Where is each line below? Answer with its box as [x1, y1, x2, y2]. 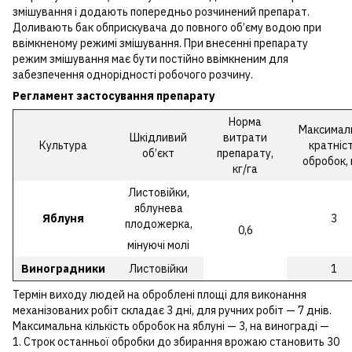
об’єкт [142, 145, 174, 160]
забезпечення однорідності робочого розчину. [13, 67, 253, 82]
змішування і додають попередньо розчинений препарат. [13, 4, 310, 19]
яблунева [134, 200, 183, 215]
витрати [223, 130, 267, 145]
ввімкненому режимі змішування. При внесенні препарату [13, 35, 308, 50]
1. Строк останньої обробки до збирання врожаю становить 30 [13, 334, 339, 349]
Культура [39, 137, 87, 152]
